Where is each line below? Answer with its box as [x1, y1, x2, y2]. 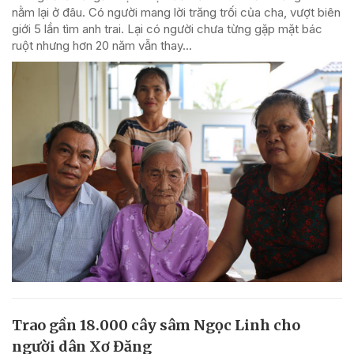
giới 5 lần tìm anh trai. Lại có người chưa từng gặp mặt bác [12, 21, 322, 36]
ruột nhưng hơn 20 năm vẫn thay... [12, 37, 192, 53]
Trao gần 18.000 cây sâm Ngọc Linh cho [12, 315, 300, 334]
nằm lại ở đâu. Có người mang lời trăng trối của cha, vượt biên [12, 4, 341, 20]
